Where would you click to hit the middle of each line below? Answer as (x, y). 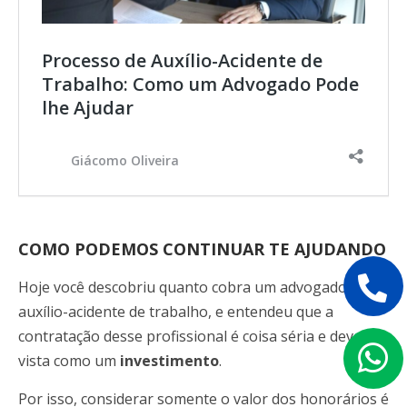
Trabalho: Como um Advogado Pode (200, 84)
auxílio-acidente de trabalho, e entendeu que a (176, 312)
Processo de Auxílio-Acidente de (182, 61)
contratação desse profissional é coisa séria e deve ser (203, 337)
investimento (169, 361)
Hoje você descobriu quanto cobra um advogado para (200, 288)
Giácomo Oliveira (125, 160)
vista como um (69, 361)
